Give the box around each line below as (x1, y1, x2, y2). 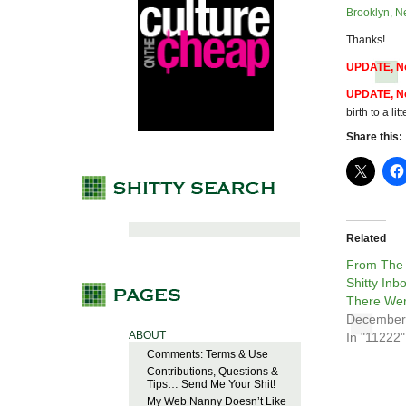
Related (346, 232, 386, 246)
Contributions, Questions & (147, 365, 278, 379)
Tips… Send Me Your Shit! (147, 378, 275, 391)
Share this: (346, 130, 402, 144)
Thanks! (346, 34, 385, 47)
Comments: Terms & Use (147, 348, 268, 362)
